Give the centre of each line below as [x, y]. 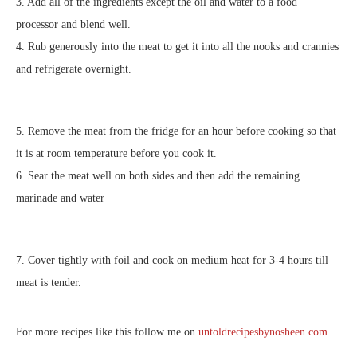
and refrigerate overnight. [74, 69]
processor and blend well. [73, 24]
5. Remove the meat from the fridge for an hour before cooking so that [176, 131]
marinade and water [60, 198]
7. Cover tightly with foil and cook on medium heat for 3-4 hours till [172, 260]
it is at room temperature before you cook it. [116, 153]
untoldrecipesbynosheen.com [263, 332]
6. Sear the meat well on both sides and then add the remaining [158, 176]
